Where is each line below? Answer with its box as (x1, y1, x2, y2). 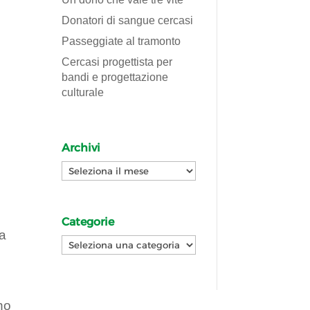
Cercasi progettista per (62, 55, 173, 68)
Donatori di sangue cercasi (62, 14, 194, 26)
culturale (62, 86, 104, 98)
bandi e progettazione (62, 71, 169, 83)
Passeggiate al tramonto (62, 35, 181, 47)
